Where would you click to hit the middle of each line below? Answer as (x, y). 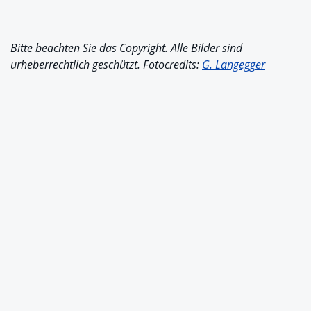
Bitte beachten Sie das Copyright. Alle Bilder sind (126, 48)
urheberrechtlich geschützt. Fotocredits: (106, 65)
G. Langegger (234, 65)
